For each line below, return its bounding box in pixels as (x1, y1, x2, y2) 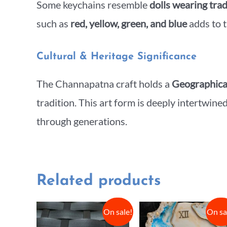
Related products (36, 173, 161, 189)
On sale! (103, 206, 133, 216)
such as (36, 17, 70, 29)
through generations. (36, 115, 127, 127)
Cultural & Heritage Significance (36, 51, 197, 62)
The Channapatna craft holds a (36, 77, 172, 90)
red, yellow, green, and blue (70, 17, 187, 29)
